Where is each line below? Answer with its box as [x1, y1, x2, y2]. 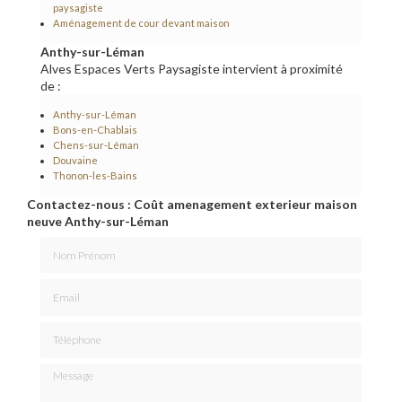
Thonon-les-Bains [53, 169, 137, 181]
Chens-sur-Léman [53, 138, 139, 151]
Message [39, 363, 91, 380]
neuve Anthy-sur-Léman [27, 213, 169, 229]
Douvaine [53, 153, 98, 166]
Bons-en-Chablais [53, 123, 137, 135]
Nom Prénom [39, 237, 112, 253]
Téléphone [39, 321, 100, 337]
